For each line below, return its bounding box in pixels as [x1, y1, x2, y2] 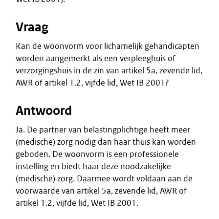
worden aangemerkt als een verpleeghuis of [16, 53, 175, 64]
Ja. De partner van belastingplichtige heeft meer [16, 124, 190, 135]
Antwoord [16, 103, 72, 119]
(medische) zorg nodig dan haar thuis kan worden [16, 136, 196, 147]
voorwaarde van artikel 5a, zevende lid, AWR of [16, 185, 187, 196]
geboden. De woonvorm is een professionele [16, 149, 179, 159]
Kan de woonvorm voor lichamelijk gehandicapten [16, 41, 199, 51]
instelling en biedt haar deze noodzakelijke [16, 161, 171, 172]
